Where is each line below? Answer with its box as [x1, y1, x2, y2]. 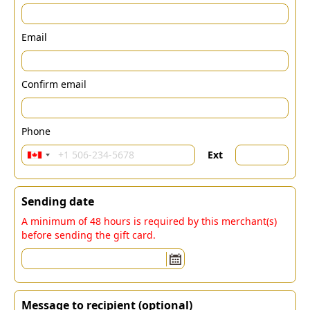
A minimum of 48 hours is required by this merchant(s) [21, 215, 277, 228]
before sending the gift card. [21, 228, 156, 241]
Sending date [21, 194, 94, 209]
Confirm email [21, 77, 86, 91]
